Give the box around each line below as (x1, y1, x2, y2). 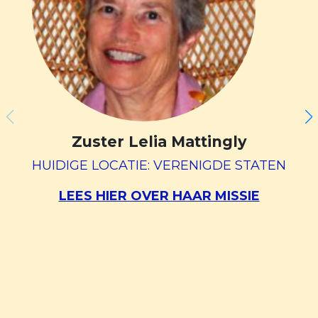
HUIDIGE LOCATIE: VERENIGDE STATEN (32, 157, 286, 173)
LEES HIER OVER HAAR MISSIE (58, 187, 260, 204)
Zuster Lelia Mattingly (71, 132, 247, 150)
